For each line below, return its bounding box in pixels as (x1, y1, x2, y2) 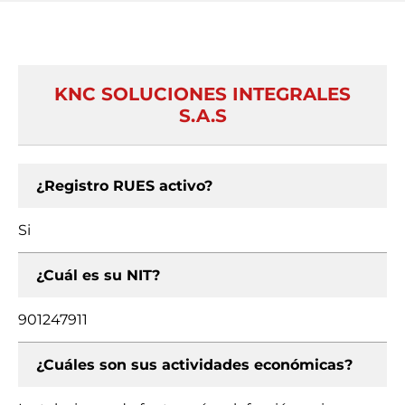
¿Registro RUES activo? (36, 177, 212, 194)
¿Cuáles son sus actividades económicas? (36, 356, 353, 373)
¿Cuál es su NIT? (36, 267, 160, 284)
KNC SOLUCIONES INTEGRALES (54, 83, 351, 105)
